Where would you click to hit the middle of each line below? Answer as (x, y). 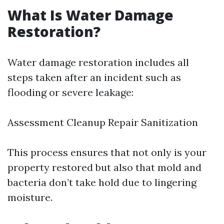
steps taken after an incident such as (94, 77)
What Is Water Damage (90, 15)
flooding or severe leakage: (70, 92)
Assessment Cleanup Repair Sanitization (103, 122)
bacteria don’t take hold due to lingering (102, 182)
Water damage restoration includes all (98, 62)
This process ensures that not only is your (107, 152)
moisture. (30, 197)
